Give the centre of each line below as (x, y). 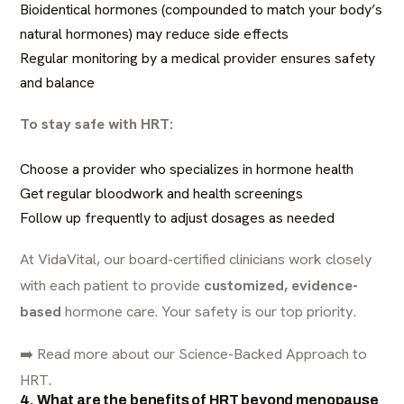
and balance (58, 83)
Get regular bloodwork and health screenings (162, 193)
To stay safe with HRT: (97, 124)
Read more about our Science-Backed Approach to (202, 353)
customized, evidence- (281, 285)
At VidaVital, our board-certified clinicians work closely (197, 259)
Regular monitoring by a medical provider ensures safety (198, 58)
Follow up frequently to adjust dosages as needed (178, 218)
